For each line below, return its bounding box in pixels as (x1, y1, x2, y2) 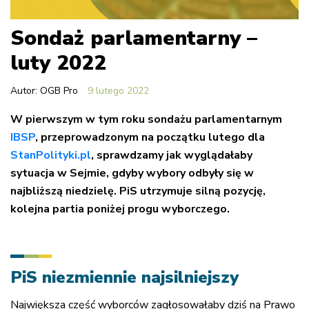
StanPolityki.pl (10, 147, 91, 163)
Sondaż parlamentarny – (10, 23, 257, 52)
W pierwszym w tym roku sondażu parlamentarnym (10, 111, 282, 127)
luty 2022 (10, 48, 106, 77)
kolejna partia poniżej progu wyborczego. (10, 201, 232, 217)
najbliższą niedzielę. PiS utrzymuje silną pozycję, (10, 183, 266, 199)
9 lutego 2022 (88, 83, 149, 97)
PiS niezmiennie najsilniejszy (10, 266, 239, 288)
